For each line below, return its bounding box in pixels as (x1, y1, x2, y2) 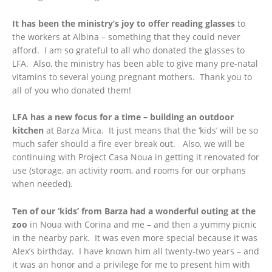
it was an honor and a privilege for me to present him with (12, 258, 250, 270)
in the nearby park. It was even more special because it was (12, 231, 257, 243)
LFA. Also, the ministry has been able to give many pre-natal (12, 57, 258, 69)
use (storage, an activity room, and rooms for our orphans (12, 165, 246, 177)
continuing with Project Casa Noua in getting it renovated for (12, 151, 259, 163)
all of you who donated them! (12, 84, 131, 96)
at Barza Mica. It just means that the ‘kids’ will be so (44, 124, 258, 137)
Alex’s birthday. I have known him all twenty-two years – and (12, 245, 259, 257)
